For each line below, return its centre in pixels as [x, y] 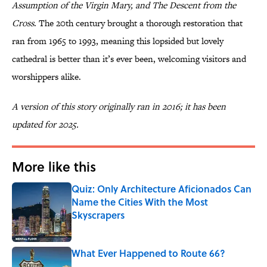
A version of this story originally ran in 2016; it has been [119, 107]
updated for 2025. [45, 125]
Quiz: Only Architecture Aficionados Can [162, 189]
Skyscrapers [98, 215]
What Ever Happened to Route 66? [148, 253]
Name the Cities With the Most [140, 202]
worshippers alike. [46, 77]
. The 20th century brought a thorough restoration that [138, 23]
